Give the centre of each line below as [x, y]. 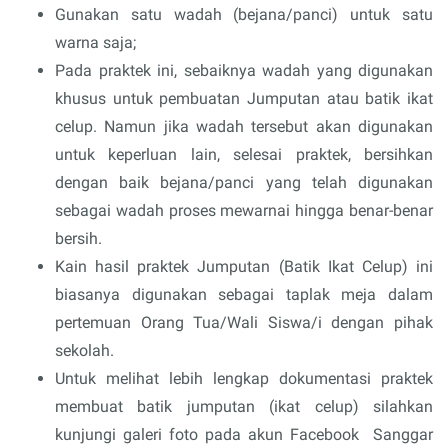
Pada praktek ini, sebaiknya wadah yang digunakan [244, 70]
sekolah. [84, 350]
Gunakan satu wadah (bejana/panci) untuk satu [244, 14]
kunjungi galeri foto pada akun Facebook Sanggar [244, 434]
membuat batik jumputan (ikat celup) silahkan [244, 406]
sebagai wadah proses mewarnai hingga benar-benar [244, 210]
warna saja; [95, 42]
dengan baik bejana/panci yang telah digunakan [244, 182]
